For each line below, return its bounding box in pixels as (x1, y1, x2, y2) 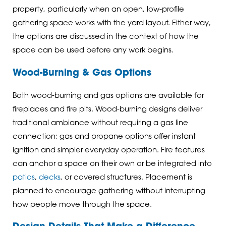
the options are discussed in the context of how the (12, 33, 199, 41)
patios (12, 174, 35, 182)
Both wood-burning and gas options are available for (12, 92, 204, 100)
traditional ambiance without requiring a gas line (12, 120, 188, 128)
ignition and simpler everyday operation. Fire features (12, 147, 205, 155)
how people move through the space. (12, 201, 152, 209)
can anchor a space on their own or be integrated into (12, 160, 212, 168)
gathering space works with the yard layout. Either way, (12, 20, 211, 28)
